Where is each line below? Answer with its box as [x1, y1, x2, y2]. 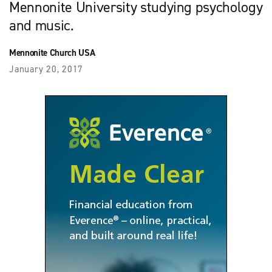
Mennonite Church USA [9, 46, 95, 59]
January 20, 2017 [9, 63, 83, 75]
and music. [9, 15, 74, 35]
